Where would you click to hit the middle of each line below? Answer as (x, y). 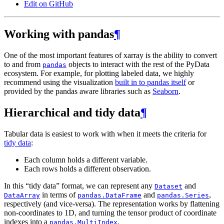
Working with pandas (59, 34)
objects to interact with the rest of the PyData (138, 64)
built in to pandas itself (150, 82)
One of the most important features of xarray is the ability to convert (110, 55)
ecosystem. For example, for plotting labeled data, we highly (99, 73)
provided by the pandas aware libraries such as (78, 91)
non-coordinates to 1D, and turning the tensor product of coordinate (110, 212)
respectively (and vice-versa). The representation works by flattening (112, 203)
